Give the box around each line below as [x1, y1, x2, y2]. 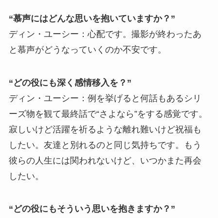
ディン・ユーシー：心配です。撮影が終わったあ [8, 29, 201, 39]
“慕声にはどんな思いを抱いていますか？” [8, 13, 175, 23]
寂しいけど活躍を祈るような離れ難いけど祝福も [8, 124, 201, 134]
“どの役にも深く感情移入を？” [8, 77, 131, 88]
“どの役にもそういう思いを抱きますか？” [8, 204, 175, 214]
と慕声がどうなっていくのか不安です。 [8, 44, 166, 54]
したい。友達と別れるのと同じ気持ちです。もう [8, 140, 201, 150]
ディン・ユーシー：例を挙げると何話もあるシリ [8, 93, 201, 103]
